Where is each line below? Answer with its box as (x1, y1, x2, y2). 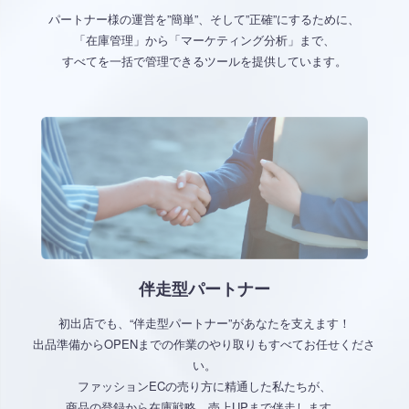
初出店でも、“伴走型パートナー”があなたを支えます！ (58, 314, 351, 332)
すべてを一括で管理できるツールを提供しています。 (61, 52, 347, 70)
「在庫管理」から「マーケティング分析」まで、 (73, 31, 335, 49)
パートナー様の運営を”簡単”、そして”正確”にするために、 (48, 10, 361, 28)
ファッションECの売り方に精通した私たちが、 (77, 377, 331, 395)
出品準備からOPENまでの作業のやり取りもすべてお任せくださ (33, 335, 376, 353)
